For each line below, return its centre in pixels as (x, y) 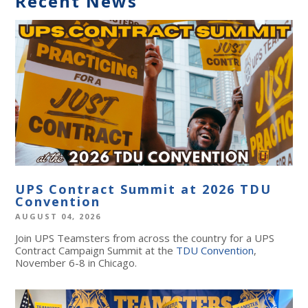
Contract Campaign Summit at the (96, 250)
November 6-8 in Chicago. (76, 262)
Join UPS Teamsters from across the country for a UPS (145, 238)
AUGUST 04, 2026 (58, 216)
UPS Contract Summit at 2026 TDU (144, 189)
